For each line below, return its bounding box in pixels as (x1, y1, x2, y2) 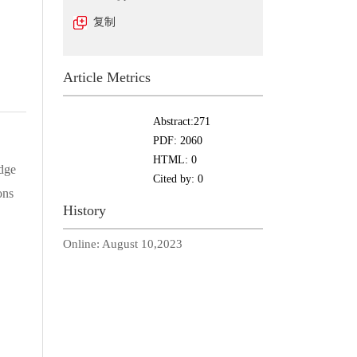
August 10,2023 (101, 237, 182, 250)
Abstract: (152, 116, 194, 127)
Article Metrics (62, 69, 151, 85)
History (62, 202, 106, 218)
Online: (62, 237, 102, 250)
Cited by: (152, 173, 198, 185)
